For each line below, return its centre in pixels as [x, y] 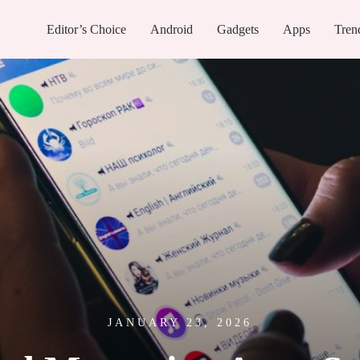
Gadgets [238, 29]
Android [172, 29]
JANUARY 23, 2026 [180, 323]
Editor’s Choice [87, 29]
